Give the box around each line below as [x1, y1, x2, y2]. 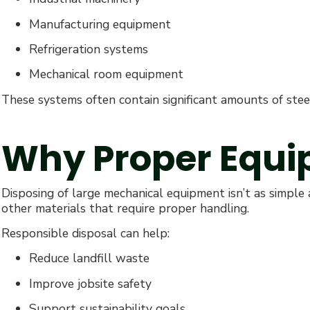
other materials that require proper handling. [1, 199, 249, 217]
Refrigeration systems [29, 41, 148, 58]
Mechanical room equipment [29, 66, 183, 83]
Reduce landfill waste [29, 250, 149, 267]
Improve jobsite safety [29, 275, 152, 292]
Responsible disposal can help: [1, 225, 170, 241]
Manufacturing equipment [29, 15, 171, 33]
